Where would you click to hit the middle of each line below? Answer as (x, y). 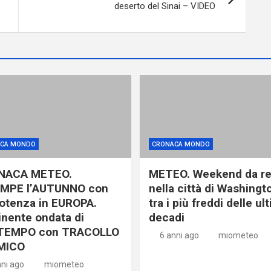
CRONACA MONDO (181, 145)
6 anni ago (179, 236)
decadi (167, 218)
